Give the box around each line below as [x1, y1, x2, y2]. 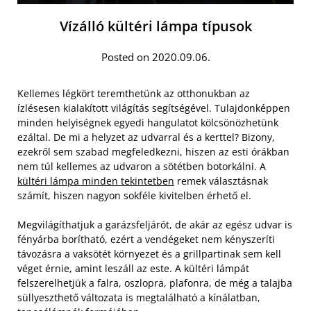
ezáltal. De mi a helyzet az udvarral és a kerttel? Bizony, [17, 130, 275, 144]
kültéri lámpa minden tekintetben [17, 174, 174, 187]
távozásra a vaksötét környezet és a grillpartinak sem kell [17, 246, 281, 260]
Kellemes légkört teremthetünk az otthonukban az [17, 86, 250, 100]
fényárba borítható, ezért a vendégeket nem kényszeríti [17, 232, 275, 246]
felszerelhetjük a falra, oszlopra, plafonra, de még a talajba [17, 276, 292, 289]
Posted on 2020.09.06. [101, 49, 210, 64]
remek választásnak [174, 174, 268, 187]
